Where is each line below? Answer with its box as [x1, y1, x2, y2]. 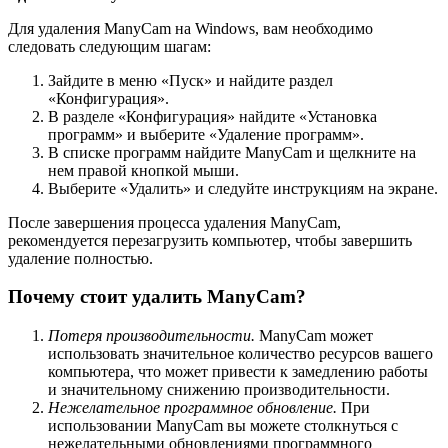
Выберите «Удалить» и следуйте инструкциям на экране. [48, 179, 438, 197]
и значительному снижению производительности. [48, 381, 390, 399]
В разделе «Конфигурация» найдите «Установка [48, 107, 377, 125]
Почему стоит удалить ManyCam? [8, 286, 306, 308]
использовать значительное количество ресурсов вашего [48, 345, 433, 363]
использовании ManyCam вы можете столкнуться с [48, 417, 398, 435]
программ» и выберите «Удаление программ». [48, 125, 364, 143]
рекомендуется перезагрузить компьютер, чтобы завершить [8, 231, 412, 249]
